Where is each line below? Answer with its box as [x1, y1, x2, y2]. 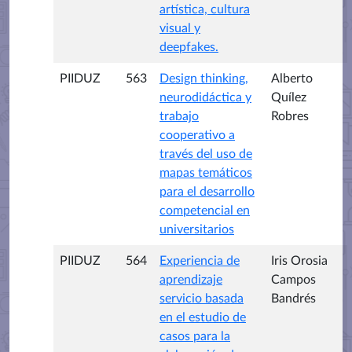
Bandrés [271, 292, 316, 305]
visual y [159, 22, 200, 35]
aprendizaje [159, 273, 222, 286]
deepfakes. [159, 41, 218, 53]
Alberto [271, 72, 313, 85]
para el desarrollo [159, 185, 255, 198]
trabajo [159, 110, 199, 123]
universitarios [159, 223, 234, 236]
